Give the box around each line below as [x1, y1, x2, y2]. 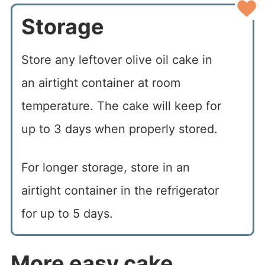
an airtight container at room [21, 75, 180, 90]
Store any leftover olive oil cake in [21, 52, 212, 67]
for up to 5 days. [21, 206, 113, 221]
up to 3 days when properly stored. [21, 121, 218, 136]
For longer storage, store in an [21, 160, 190, 174]
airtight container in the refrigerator [21, 183, 219, 198]
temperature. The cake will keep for [21, 98, 221, 113]
